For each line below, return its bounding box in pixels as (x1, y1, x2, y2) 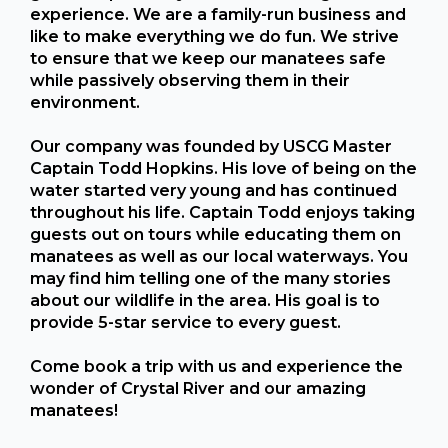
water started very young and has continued (30, 181, 397, 200)
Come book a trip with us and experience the (30, 357, 403, 376)
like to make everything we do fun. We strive (30, 27, 399, 46)
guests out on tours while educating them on (30, 225, 401, 244)
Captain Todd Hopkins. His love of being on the (30, 159, 417, 178)
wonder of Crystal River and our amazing (30, 379, 366, 398)
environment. (30, 93, 140, 112)
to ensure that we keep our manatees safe (30, 49, 386, 68)
